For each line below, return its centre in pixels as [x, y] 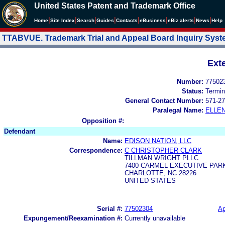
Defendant [20, 131]
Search [86, 20]
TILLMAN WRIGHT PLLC [161, 158]
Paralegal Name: [178, 110]
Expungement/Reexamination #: [73, 218]
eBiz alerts [181, 20]
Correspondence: [96, 150]
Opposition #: [103, 121]
